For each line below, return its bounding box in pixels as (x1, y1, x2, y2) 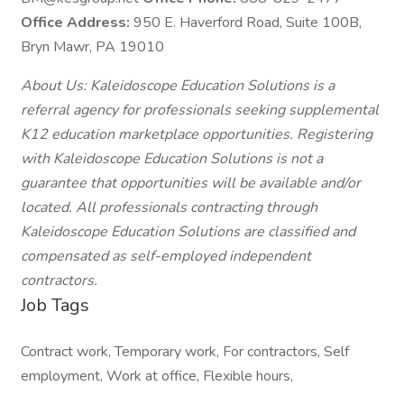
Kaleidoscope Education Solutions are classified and (21, 222, 355, 242)
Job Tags (21, 293, 89, 317)
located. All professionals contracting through (21, 197, 317, 217)
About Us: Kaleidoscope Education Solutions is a (21, 76, 335, 96)
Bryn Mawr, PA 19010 (21, 37, 164, 57)
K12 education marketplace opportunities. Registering (21, 124, 372, 144)
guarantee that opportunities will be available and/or (21, 173, 361, 193)
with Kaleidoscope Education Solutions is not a (21, 149, 323, 169)
